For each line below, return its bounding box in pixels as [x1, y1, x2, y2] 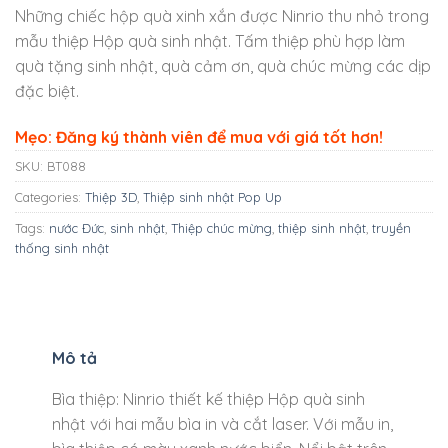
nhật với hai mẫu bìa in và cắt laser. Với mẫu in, [51, 413, 393, 434]
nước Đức [49, 219, 104, 236]
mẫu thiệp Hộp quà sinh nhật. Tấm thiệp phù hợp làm [15, 31, 405, 52]
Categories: [15, 188, 85, 205]
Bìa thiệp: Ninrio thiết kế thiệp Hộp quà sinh [51, 388, 365, 409]
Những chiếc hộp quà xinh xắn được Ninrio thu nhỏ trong [15, 6, 429, 27]
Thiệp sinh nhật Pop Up [143, 188, 282, 205]
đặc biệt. [15, 81, 79, 102]
